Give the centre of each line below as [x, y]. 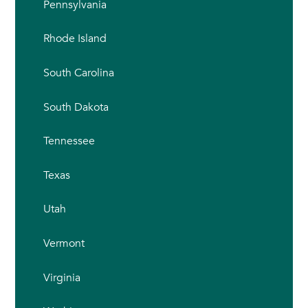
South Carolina [78, 73]
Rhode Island [75, 39]
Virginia [62, 277]
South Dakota [76, 107]
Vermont [64, 243]
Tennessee [69, 141]
